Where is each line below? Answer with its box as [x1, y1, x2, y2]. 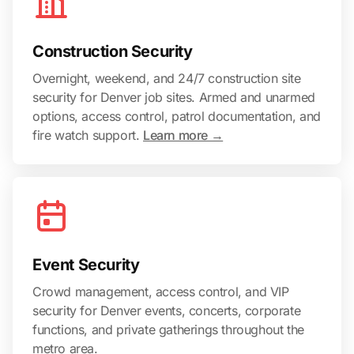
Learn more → [143, 126, 224, 143]
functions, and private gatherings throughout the [32, 321, 304, 337]
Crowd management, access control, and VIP [32, 283, 289, 299]
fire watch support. [32, 126, 143, 143]
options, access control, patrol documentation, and [32, 107, 322, 124]
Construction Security [32, 41, 193, 61]
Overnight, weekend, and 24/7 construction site [32, 70, 301, 86]
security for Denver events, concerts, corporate [32, 302, 301, 318]
